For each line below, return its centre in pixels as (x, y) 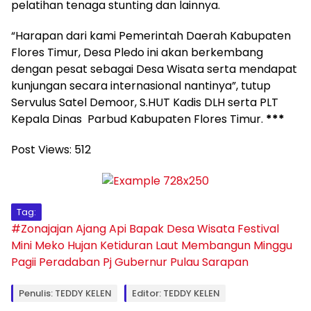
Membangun (216, 245)
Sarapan (225, 262)
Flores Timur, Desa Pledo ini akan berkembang (137, 53)
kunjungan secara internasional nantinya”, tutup (141, 86)
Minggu (273, 245)
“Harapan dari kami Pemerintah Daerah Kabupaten (151, 36)
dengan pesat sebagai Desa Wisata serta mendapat (154, 69)
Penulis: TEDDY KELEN (65, 293)
